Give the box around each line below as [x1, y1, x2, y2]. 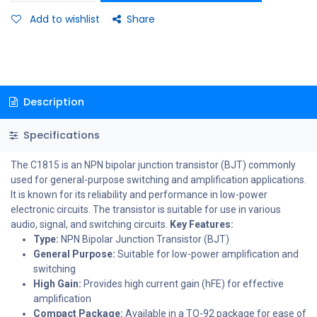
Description [20, 95, 84, 110]
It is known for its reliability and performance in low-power [11, 188, 267, 200]
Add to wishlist [30, 12, 100, 27]
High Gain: [33, 277, 81, 289]
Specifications [20, 127, 100, 142]
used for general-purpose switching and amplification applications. [11, 173, 306, 185]
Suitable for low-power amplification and [115, 248, 299, 260]
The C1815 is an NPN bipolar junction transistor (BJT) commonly [11, 158, 296, 171]
